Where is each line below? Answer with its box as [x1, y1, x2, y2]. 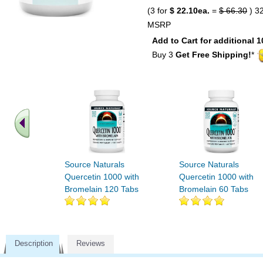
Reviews [76, 238, 105, 248]
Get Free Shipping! [176, 50, 251, 60]
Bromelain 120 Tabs [65, 184, 139, 194]
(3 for [147, 6, 170, 16]
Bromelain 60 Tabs [179, 184, 248, 194]
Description [15, 238, 53, 248]
